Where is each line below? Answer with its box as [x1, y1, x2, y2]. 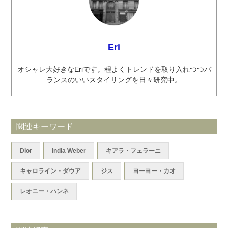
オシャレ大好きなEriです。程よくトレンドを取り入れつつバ [17, 65, 211, 73]
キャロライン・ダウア [20, 167, 81, 175]
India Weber [52, 147, 87, 154]
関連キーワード [16, 122, 74, 131]
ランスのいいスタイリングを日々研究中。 [46, 75, 182, 84]
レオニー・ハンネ [20, 187, 69, 195]
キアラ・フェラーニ [106, 147, 161, 154]
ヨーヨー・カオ [133, 167, 176, 175]
